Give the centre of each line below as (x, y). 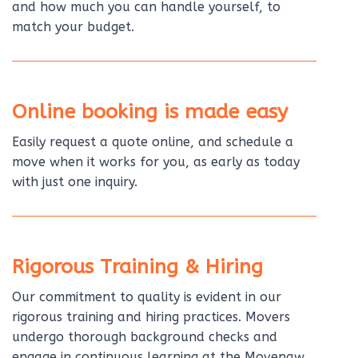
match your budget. (73, 26)
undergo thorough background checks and (144, 336)
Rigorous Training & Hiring (137, 267)
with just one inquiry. (74, 181)
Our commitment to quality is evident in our (146, 296)
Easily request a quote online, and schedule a (152, 141)
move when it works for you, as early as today (155, 161)
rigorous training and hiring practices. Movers (151, 316)
